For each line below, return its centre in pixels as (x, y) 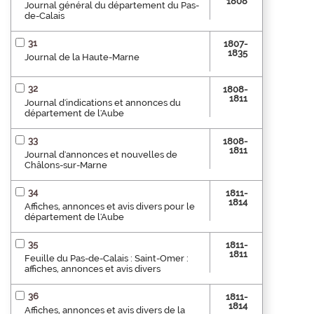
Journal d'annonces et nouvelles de (101, 155)
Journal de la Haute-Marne (82, 57)
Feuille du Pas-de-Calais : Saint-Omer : (107, 259)
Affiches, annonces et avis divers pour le (110, 207)
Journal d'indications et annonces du (103, 103)
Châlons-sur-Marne (66, 165)
